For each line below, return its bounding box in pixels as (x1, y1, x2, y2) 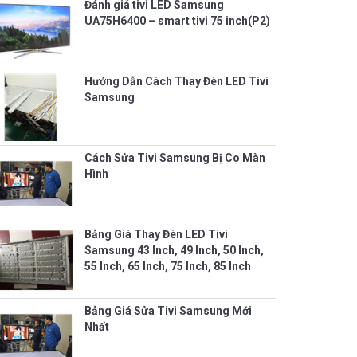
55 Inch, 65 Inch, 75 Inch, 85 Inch (84, 260, 251, 273)
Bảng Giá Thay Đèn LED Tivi (84, 228, 228, 241)
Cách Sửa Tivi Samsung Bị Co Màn (84, 151, 265, 165)
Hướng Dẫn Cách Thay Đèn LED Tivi (84, 75, 269, 88)
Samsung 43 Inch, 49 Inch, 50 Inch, (84, 244, 264, 257)
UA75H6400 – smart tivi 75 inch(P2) (84, 14, 270, 28)
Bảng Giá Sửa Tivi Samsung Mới (84, 304, 252, 318)
